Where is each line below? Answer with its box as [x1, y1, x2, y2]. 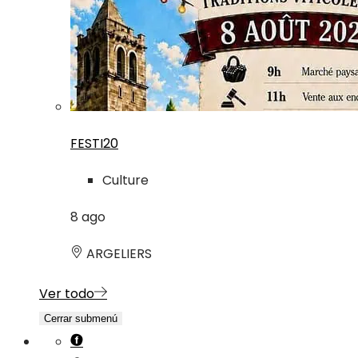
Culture [102, 171, 149, 190]
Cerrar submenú [44, 312, 117, 325]
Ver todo [39, 284, 94, 304]
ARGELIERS [83, 245, 152, 264]
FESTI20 [70, 134, 118, 153]
